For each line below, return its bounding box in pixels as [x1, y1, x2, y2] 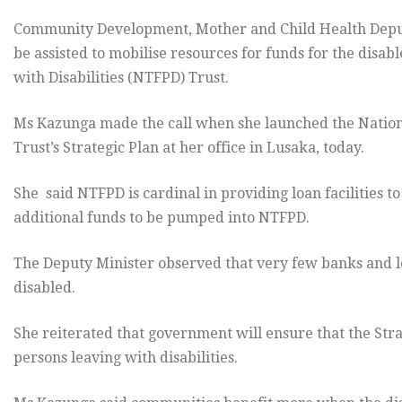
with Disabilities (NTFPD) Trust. [13, 69, 229, 87]
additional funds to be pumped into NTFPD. [13, 209, 310, 227]
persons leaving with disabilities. [13, 349, 238, 367]
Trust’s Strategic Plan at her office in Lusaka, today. [13, 139, 364, 157]
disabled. [13, 279, 75, 297]
